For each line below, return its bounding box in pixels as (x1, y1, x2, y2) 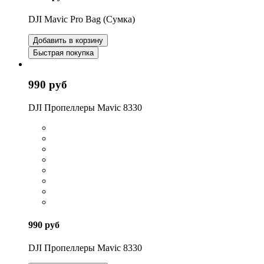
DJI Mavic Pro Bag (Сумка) (28, 14, 135, 25)
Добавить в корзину (33, 36, 103, 45)
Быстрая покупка (33, 48, 94, 58)
